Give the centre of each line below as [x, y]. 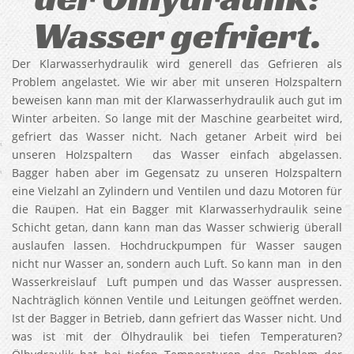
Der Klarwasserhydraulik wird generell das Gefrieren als [177, 64]
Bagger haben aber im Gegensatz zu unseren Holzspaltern [177, 173]
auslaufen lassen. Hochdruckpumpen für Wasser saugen [177, 245]
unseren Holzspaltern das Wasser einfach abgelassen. [177, 154]
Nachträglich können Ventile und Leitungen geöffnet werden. [177, 300]
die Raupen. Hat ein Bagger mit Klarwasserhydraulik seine [177, 209]
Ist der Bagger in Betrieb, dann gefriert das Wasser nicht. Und [177, 318]
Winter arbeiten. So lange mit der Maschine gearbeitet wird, [177, 118]
